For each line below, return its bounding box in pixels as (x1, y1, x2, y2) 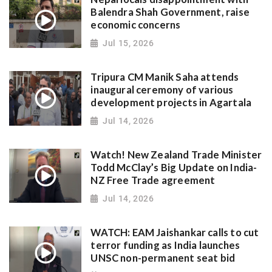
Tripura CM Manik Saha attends (90, 71, 239, 84)
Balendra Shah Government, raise (90, 6, 250, 19)
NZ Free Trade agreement (90, 174, 216, 186)
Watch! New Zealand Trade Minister (90, 148, 262, 161)
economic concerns (90, 19, 181, 32)
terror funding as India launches (90, 239, 240, 251)
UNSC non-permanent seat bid (90, 251, 236, 264)
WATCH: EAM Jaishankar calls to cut (90, 226, 259, 239)
